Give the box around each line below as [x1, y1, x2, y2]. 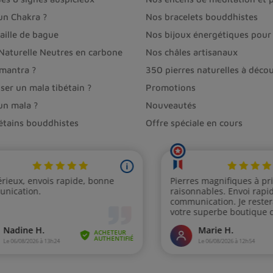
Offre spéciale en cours [146, 118, 243, 129]
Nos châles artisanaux [146, 47, 238, 58]
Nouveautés [146, 100, 196, 111]
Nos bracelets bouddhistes [146, 12, 258, 23]
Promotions [146, 82, 196, 93]
